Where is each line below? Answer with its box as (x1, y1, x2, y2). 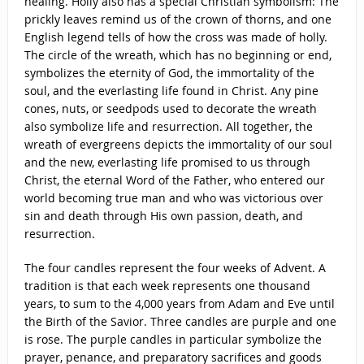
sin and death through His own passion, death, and (24, 208, 303, 223)
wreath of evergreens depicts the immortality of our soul (24, 136, 332, 152)
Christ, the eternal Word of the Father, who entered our (24, 172, 325, 188)
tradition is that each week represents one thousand (24, 278, 310, 293)
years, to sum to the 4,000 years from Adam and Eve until (24, 296, 335, 311)
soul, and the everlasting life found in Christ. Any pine (24, 83, 318, 98)
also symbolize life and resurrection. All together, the (24, 119, 313, 134)
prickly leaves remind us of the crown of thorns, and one (24, 11, 331, 27)
